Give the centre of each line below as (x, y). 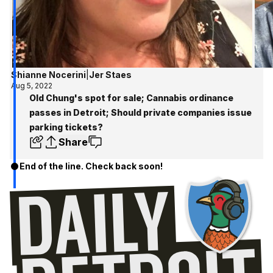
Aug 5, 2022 (32, 86)
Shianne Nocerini (49, 75)
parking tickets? (66, 127)
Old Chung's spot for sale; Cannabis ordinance (131, 98)
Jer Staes (111, 75)
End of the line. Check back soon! (91, 166)
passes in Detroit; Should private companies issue (140, 113)
